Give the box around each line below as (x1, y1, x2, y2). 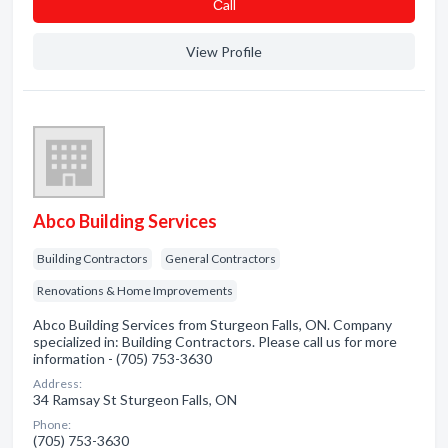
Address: (33, 376, 82, 391)
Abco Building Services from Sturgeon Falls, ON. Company (33, 316, 392, 333)
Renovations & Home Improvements (37, 283, 233, 298)
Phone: (33, 417, 71, 432)
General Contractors (165, 251, 276, 266)
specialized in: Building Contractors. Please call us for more (33, 333, 397, 350)
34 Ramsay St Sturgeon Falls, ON (33, 391, 237, 408)
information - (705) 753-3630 (33, 350, 212, 367)
